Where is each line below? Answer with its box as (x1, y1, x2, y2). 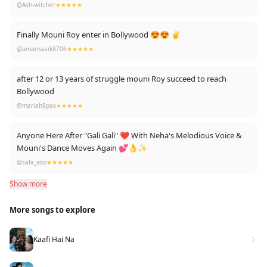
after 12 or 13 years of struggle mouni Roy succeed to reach (17, 73, 226, 84)
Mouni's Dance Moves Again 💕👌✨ (17, 142, 147, 153)
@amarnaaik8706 (17, 45, 67, 53)
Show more (10, 179, 47, 189)
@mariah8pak (17, 101, 56, 110)
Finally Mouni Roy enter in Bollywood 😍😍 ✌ (17, 29, 181, 40)
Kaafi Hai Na (33, 234, 74, 244)
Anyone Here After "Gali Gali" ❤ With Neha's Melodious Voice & (17, 130, 242, 141)
